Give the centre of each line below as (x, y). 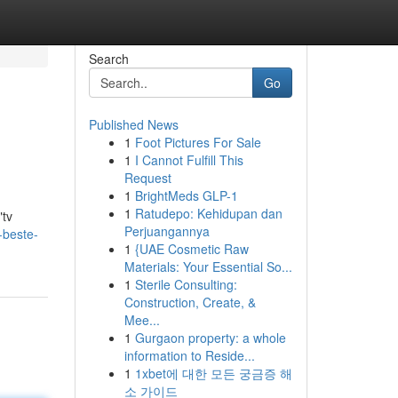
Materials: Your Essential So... (208, 267)
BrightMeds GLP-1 (186, 195)
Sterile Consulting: (186, 284)
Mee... (142, 320)
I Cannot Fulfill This (189, 160)
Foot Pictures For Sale (198, 142)
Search (108, 59)
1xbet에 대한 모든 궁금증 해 (213, 373)
